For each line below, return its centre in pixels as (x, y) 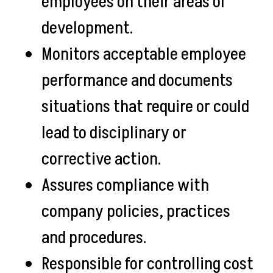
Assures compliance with (125, 186)
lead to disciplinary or (114, 133)
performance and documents (137, 81)
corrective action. (104, 159)
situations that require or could (145, 107)
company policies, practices (136, 212)
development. (89, 28)
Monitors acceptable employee (144, 55)
